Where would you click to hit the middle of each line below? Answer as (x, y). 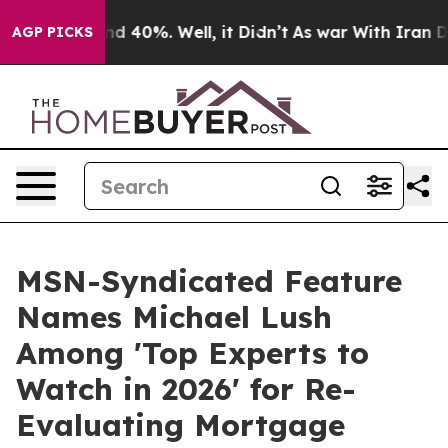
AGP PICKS (52, 32)
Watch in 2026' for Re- (186, 389)
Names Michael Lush (174, 317)
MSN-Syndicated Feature (209, 281)
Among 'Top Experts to (192, 353)
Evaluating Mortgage (180, 425)
